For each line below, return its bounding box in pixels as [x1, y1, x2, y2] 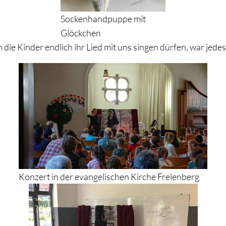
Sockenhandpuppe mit [61, 13, 146, 24]
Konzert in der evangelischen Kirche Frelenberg [19, 171, 199, 182]
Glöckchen [61, 27, 101, 38]
